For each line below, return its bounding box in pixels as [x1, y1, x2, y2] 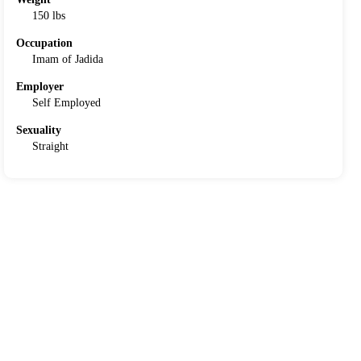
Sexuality [16, 123, 62, 136]
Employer [16, 80, 64, 93]
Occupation [16, 36, 73, 49]
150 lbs [32, 9, 66, 22]
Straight [32, 139, 69, 152]
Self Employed [32, 96, 102, 109]
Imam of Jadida [32, 52, 104, 65]
